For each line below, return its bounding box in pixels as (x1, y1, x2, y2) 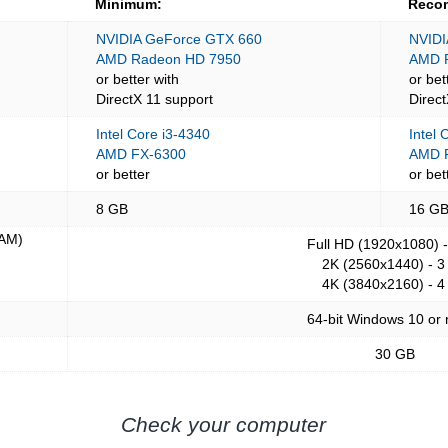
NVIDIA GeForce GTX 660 (96, 31, 263, 47)
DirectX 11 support (96, 91, 214, 107)
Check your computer (121, 413, 327, 436)
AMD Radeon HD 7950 (96, 51, 242, 67)
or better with (96, 71, 180, 87)
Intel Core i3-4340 (96, 126, 211, 142)
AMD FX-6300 (96, 146, 187, 162)
